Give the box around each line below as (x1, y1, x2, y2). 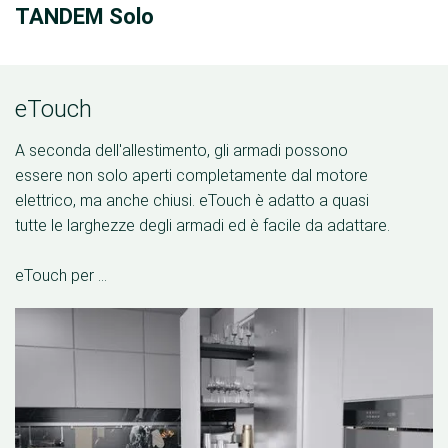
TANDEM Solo (15, 4, 154, 29)
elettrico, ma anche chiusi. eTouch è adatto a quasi (15, 191, 369, 210)
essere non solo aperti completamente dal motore (15, 166, 368, 185)
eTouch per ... (15, 266, 107, 285)
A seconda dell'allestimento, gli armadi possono (15, 141, 348, 160)
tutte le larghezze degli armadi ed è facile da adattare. (15, 216, 390, 235)
